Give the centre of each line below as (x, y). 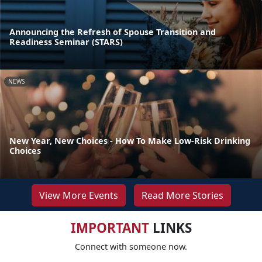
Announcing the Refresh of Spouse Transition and (113, 32)
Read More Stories (182, 195)
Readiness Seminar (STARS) (66, 42)
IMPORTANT (110, 227)
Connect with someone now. (131, 246)
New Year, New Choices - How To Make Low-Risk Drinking (130, 140)
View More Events (78, 195)
